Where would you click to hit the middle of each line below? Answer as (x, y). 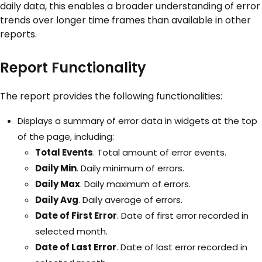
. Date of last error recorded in (182, 247)
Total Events (64, 153)
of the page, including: (66, 137)
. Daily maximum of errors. (135, 184)
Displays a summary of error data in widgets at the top (137, 121)
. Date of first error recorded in (183, 216)
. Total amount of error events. (160, 153)
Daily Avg (57, 200)
